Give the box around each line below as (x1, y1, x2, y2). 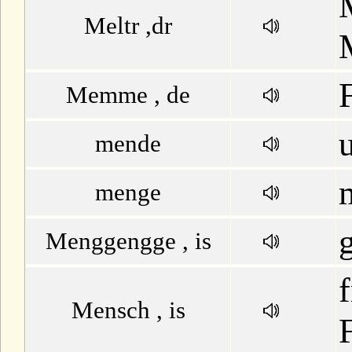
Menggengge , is (45, 227, 211, 255)
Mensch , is (71, 296, 185, 324)
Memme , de (66, 81, 190, 108)
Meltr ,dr (84, 12, 172, 39)
